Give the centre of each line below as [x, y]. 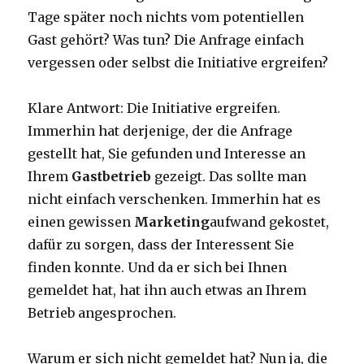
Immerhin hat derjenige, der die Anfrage [160, 131]
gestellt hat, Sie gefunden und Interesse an [167, 154]
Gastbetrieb [110, 176]
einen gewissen [81, 222]
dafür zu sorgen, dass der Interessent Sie [161, 245]
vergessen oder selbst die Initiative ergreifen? [178, 63]
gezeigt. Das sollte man [229, 176]
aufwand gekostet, [270, 222]
